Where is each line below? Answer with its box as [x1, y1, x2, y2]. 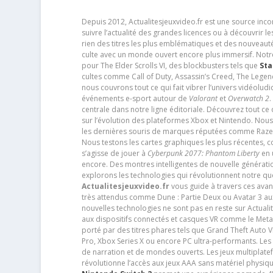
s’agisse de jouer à [81, 148, 147, 159]
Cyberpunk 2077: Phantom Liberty [147, 148, 260, 159]
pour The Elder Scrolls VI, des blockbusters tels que [81, 60, 260, 71]
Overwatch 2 [227, 93, 269, 104]
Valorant [188, 93, 218, 104]
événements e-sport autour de [81, 93, 189, 104]
